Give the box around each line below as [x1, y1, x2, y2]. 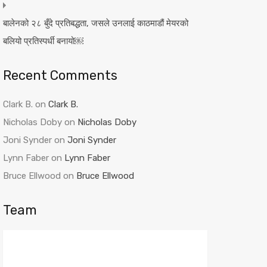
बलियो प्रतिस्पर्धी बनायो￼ [2, 36, 83, 46]
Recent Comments [2, 67, 117, 83]
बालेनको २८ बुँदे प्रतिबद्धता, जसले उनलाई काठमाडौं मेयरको [2, 18, 188, 29]
